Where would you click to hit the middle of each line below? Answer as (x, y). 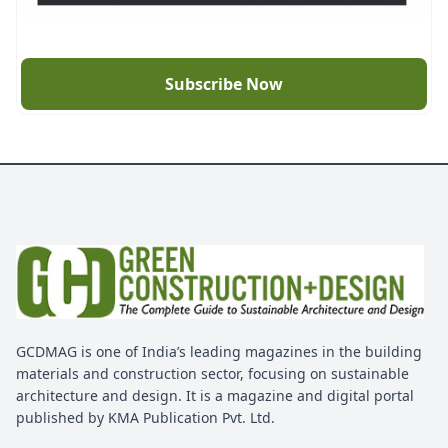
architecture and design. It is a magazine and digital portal (215, 395)
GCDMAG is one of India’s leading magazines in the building (219, 351)
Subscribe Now (224, 84)
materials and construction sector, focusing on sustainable (212, 373)
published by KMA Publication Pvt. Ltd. (145, 417)
